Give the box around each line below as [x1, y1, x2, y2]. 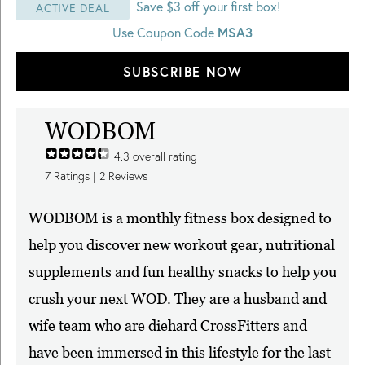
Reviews [105, 169, 147, 184]
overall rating [130, 149, 197, 165]
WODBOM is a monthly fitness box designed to [29, 209, 332, 227]
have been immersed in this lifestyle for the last [29, 344, 331, 362]
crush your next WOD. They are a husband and [29, 290, 327, 308]
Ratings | [51, 169, 99, 184]
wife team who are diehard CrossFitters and [29, 317, 307, 335]
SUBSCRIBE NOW [122, 63, 243, 81]
